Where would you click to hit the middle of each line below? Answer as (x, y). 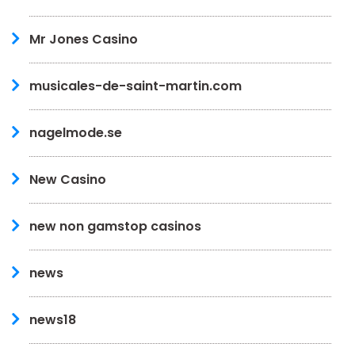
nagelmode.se (76, 132)
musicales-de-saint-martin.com (136, 86)
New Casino (68, 179)
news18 (53, 319)
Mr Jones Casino (84, 39)
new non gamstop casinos (115, 226)
